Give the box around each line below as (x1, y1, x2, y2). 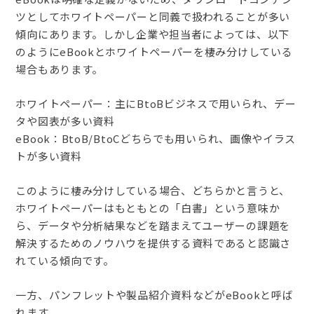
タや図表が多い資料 (15, 114, 115, 129)
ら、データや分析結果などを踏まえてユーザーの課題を (15, 218, 290, 233)
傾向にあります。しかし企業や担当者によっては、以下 (15, 27, 289, 42)
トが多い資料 (15, 149, 82, 164)
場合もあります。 (15, 62, 104, 77)
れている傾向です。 (15, 253, 114, 268)
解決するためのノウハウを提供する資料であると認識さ (15, 235, 291, 251)
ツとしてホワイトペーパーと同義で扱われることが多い (15, 9, 290, 25)
